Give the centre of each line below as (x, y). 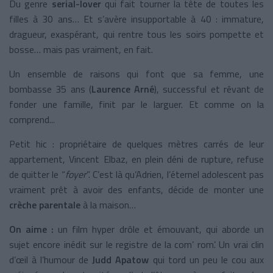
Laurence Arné (122, 89)
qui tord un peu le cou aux (207, 259)
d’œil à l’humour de (51, 259)
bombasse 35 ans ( (50, 89)
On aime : (32, 229)
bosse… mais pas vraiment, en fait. (81, 49)
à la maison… (108, 204)
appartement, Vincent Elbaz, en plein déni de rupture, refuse (136, 159)
